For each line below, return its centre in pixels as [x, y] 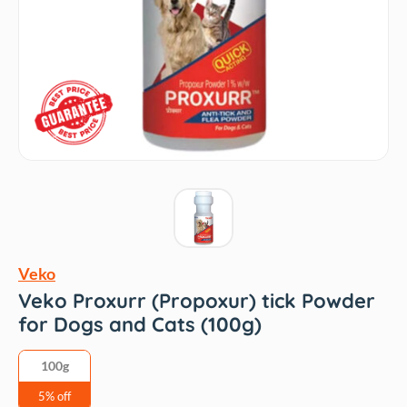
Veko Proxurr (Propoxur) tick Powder [197, 301]
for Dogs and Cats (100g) [140, 324]
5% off [55, 396]
